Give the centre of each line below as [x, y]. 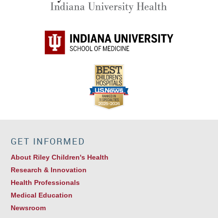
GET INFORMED [48, 141]
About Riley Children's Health [60, 157]
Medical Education [42, 195]
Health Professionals [45, 183]
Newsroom [28, 208]
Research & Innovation [49, 170]
